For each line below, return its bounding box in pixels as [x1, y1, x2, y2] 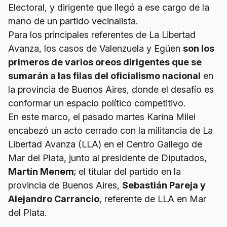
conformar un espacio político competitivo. [8, 98, 185, 108]
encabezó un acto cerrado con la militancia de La [8, 125, 213, 136]
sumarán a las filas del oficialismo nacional [8, 70, 201, 81]
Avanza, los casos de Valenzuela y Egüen [8, 43, 183, 54]
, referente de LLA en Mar [99, 194, 206, 204]
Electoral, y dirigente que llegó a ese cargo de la [8, 2, 209, 13]
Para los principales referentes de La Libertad [8, 29, 196, 40]
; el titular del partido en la [74, 166, 181, 177]
